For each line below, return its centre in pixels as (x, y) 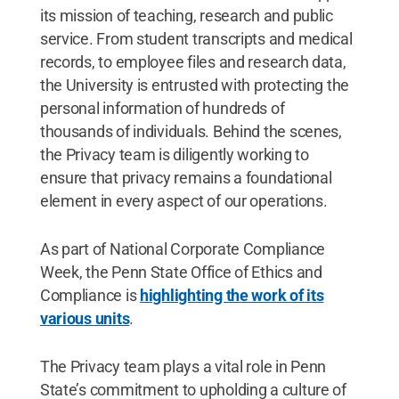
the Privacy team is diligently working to (174, 154)
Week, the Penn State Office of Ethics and (181, 272)
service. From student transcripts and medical (196, 38)
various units (85, 318)
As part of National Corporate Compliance (182, 248)
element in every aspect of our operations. (183, 200)
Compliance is (90, 295)
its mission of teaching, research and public (186, 15)
